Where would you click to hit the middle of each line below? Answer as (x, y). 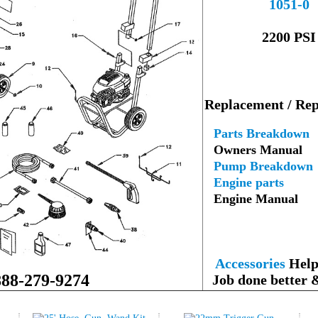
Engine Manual (256, 198)
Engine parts (249, 182)
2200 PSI (289, 37)
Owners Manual (253, 149)
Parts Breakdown (262, 133)
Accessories (250, 263)
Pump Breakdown (263, 166)
